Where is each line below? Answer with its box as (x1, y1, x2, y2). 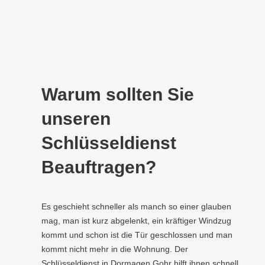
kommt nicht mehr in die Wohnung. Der (41, 244, 188, 254)
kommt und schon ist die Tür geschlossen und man (41, 230, 232, 240)
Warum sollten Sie (41, 85, 194, 104)
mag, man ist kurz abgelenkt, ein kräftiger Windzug (41, 216, 231, 225)
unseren (41, 109, 111, 128)
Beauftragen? (41, 157, 156, 177)
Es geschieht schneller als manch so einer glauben (41, 202, 231, 211)
